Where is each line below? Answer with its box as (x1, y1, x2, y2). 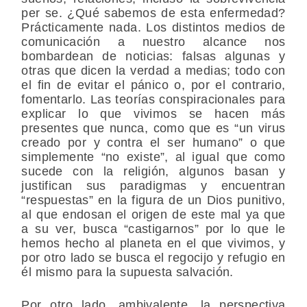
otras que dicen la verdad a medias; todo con (21, 63, 286, 77)
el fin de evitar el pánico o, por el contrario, (21, 77, 286, 92)
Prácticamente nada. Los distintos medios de (21, 20, 286, 34)
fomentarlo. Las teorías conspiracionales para (21, 92, 286, 106)
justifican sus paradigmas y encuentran (21, 178, 286, 193)
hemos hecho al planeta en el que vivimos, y (21, 236, 286, 250)
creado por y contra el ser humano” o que (21, 135, 286, 149)
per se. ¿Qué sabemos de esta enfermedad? (21, 5, 286, 20)
